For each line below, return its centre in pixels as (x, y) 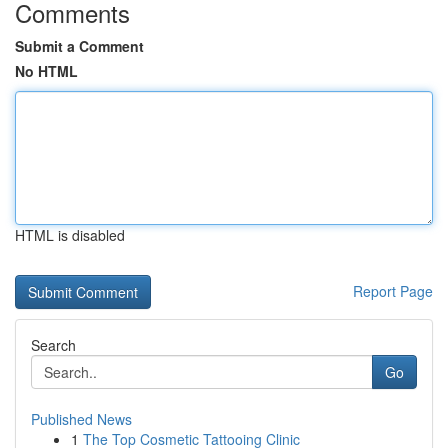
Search (53, 345)
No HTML (46, 71)
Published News (81, 419)
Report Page (393, 291)
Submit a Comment (79, 46)
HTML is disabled (70, 235)
